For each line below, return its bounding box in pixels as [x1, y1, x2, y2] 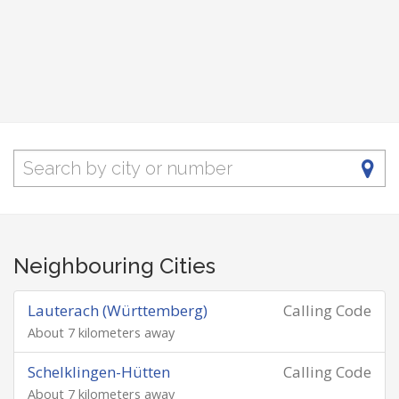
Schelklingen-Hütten [28, 362, 170, 382]
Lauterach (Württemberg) [28, 300, 208, 321]
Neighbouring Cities [13, 253, 216, 279]
